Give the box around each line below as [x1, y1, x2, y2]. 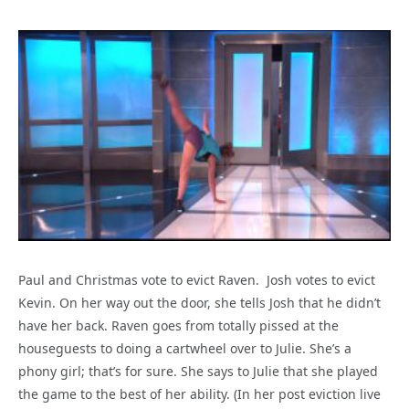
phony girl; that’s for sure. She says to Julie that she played [18, 362, 378, 381]
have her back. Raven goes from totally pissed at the [18, 317, 339, 335]
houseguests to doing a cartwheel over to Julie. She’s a [18, 340, 351, 358]
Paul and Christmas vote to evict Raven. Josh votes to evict [18, 271, 375, 289]
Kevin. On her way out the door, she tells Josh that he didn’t [18, 294, 381, 312]
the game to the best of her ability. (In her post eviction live [18, 385, 381, 404]
